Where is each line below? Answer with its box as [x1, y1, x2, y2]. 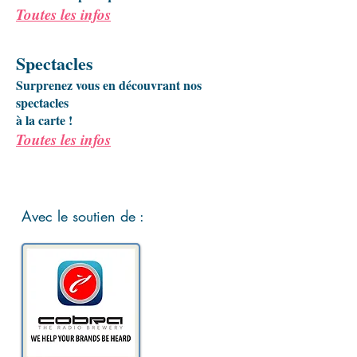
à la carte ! [16, 111, 76, 129]
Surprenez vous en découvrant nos [16, 76, 202, 94]
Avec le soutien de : [22, 206, 144, 226]
